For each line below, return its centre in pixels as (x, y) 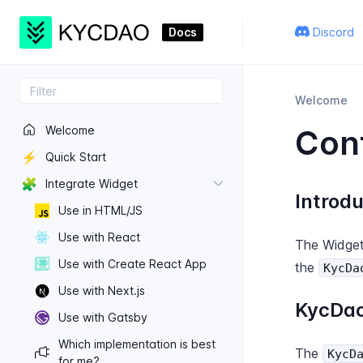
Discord (333, 32)
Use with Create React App (132, 264)
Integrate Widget (92, 184)
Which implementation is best (137, 344)
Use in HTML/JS (100, 210)
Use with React (99, 237)
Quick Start (76, 157)
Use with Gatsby (103, 317)
